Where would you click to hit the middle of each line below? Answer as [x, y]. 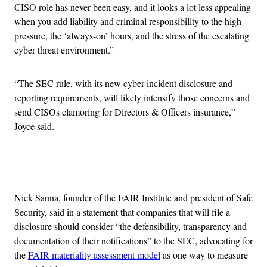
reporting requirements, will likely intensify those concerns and [132, 97]
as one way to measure [204, 254]
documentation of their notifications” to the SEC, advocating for [133, 240]
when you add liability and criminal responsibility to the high [128, 21]
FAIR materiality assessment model [94, 254]
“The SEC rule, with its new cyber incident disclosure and [123, 83]
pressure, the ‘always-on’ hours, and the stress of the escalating [132, 35]
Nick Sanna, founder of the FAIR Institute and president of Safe [133, 197]
